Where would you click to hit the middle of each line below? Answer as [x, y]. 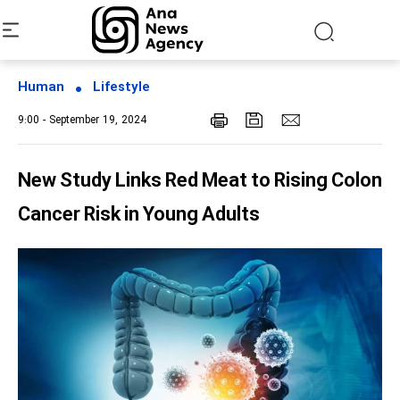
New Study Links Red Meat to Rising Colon [200, 182]
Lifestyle [121, 88]
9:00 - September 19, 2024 [82, 121]
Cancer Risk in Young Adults [139, 216]
